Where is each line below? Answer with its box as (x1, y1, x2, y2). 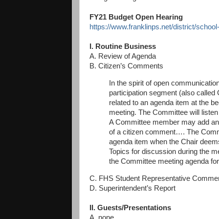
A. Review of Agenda (89, 52, 156, 61)
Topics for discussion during (109, 148, 199, 156)
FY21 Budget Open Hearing (89, 13, 183, 22)
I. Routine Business (89, 43, 156, 51)
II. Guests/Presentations (89, 204, 171, 212)
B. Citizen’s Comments (89, 62, 163, 70)
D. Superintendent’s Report (89, 184, 175, 193)
